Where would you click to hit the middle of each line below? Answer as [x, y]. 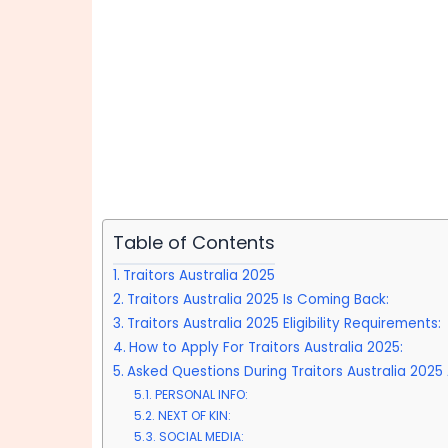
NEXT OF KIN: [194, 415]
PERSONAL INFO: [201, 394]
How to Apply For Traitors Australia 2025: [265, 347]
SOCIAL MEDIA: [201, 436]
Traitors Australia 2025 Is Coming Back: [257, 299]
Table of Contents [194, 242]
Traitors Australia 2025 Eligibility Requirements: [283, 323]
